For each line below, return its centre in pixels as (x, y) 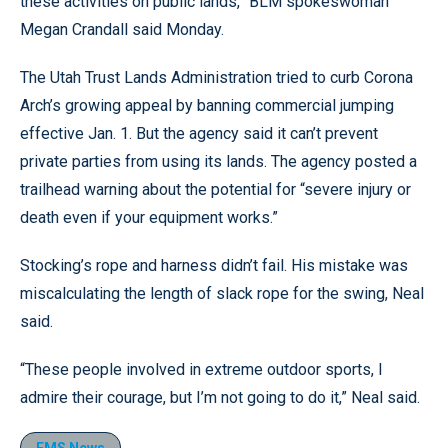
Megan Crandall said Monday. (122, 29)
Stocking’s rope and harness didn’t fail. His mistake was (214, 265)
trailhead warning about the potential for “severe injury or (215, 189)
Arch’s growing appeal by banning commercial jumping (207, 105)
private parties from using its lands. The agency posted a (218, 161)
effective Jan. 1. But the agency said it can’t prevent (199, 133)
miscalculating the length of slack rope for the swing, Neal (222, 293)
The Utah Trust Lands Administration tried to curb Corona (216, 77)
